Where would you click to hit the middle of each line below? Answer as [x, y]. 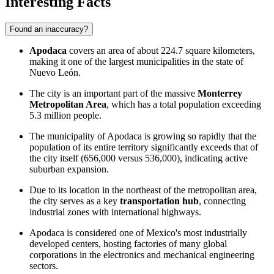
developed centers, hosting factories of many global [128, 244]
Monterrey [220, 94]
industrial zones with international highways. [115, 212]
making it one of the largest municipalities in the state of [136, 62]
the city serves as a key [75, 201]
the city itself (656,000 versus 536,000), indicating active [139, 158]
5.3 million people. [65, 116]
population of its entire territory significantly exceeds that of [144, 147]
